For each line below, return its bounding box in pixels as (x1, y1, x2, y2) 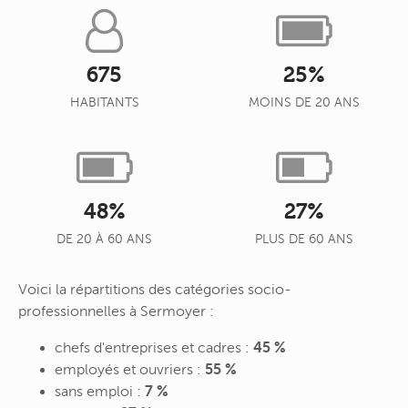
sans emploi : (55, 382, 145, 400)
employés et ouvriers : (55, 361, 205, 378)
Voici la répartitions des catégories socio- (18, 280, 291, 298)
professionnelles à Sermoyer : (18, 302, 214, 320)
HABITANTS (69, 96, 139, 110)
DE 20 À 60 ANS (56, 232, 152, 247)
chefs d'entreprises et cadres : (55, 339, 253, 356)
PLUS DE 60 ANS (254, 232, 353, 247)
